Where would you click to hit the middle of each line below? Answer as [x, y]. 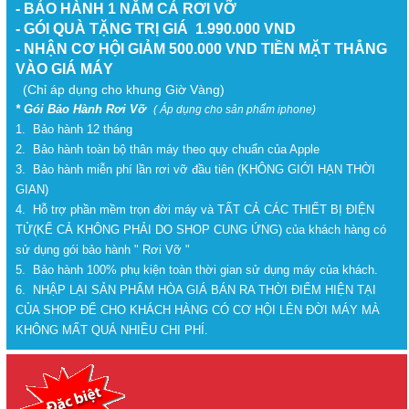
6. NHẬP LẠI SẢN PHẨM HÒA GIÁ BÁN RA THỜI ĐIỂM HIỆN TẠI [196, 290]
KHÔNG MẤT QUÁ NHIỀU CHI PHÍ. [112, 330]
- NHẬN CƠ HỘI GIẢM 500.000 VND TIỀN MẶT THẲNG [202, 49]
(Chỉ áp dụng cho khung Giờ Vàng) [121, 90]
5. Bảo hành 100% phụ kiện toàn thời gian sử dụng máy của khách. [197, 270]
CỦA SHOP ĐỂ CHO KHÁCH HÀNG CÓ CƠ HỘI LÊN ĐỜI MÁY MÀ [198, 310]
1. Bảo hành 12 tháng [74, 130]
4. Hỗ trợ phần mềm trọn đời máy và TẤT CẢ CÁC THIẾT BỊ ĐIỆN [195, 210]
